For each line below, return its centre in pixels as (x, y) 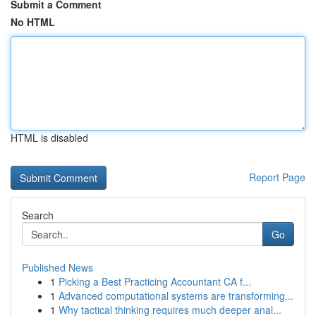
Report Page (277, 177)
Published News (57, 267)
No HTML (33, 22)
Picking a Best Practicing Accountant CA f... (155, 281)
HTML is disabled (49, 138)
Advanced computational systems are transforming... (176, 296)
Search (38, 215)
